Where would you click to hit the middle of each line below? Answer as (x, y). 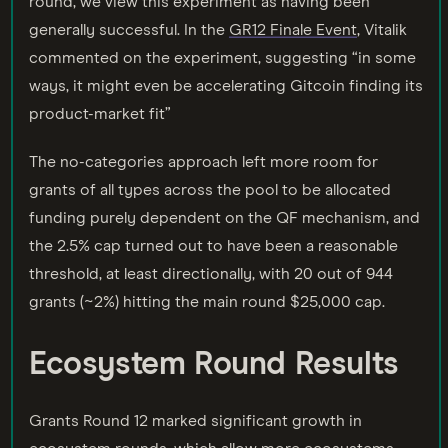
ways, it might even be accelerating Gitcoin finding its (226, 85)
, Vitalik (382, 29)
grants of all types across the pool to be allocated (210, 189)
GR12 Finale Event (293, 29)
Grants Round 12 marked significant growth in (195, 420)
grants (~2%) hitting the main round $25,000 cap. (207, 301)
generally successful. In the (129, 29)
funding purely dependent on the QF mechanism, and (224, 217)
